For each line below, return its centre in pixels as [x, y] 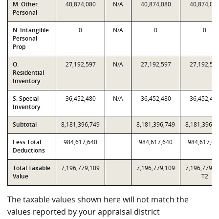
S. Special [26, 99]
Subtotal [25, 124]
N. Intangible [31, 30]
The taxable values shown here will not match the [98, 199]
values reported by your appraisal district [84, 212]
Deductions [29, 150]
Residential [28, 73]
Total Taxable [32, 168]
